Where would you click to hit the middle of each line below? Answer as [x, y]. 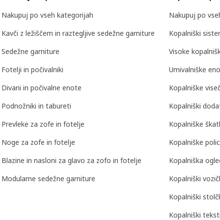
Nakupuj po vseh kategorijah [47, 15]
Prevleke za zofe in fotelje [43, 124]
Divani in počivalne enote [41, 88]
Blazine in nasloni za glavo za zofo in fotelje [71, 161]
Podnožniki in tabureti [36, 106]
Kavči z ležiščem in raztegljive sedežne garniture [78, 33]
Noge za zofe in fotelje [38, 142]
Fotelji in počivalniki [32, 70]
